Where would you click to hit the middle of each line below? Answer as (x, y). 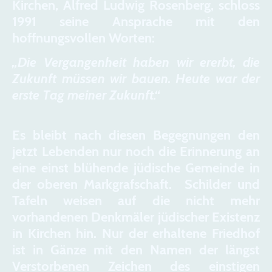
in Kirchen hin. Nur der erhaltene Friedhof (136, 234)
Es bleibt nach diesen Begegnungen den (136, 135)
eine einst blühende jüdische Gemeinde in (136, 168)
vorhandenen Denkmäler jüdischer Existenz (136, 217)
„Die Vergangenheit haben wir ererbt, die (136, 62)
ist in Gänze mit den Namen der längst (136, 250)
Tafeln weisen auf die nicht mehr (136, 201)
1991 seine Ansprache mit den (136, 22)
